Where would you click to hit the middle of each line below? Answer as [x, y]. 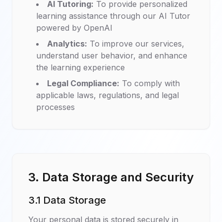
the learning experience [81, 67]
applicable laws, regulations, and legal [108, 95]
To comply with [150, 83]
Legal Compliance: [83, 83]
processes [55, 107]
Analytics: [67, 44]
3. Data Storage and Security [111, 177]
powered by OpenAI [74, 28]
